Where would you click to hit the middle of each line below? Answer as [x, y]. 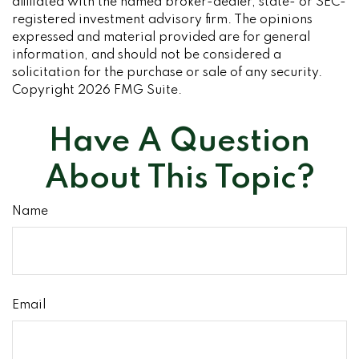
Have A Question [179, 142]
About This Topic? [179, 179]
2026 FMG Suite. [130, 91]
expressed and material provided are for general [161, 38]
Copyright [45, 91]
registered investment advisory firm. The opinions [162, 20]
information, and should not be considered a [147, 55]
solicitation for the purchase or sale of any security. [167, 73]
